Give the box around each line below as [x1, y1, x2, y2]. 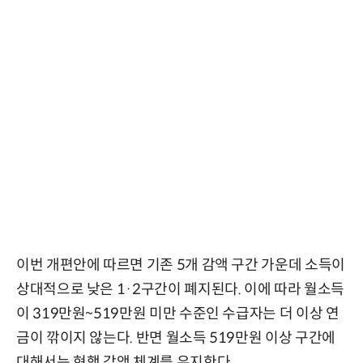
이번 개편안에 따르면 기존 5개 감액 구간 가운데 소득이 [16, 256, 345, 275]
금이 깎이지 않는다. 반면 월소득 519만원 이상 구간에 [16, 329, 335, 348]
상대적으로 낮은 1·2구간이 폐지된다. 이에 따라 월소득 [16, 280, 344, 299]
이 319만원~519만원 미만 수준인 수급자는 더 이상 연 [16, 305, 340, 323]
